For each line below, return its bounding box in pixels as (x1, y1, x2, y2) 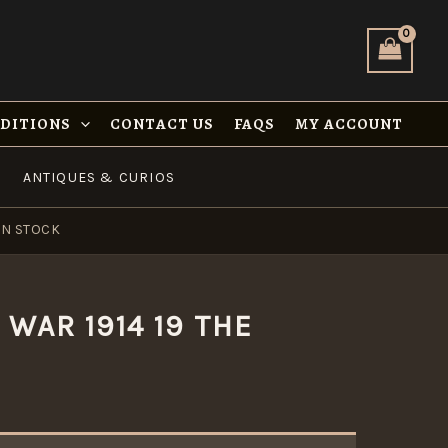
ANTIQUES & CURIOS (22, 168, 176, 186)
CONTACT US (110, 113, 214, 134)
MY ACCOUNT (295, 113, 403, 134)
